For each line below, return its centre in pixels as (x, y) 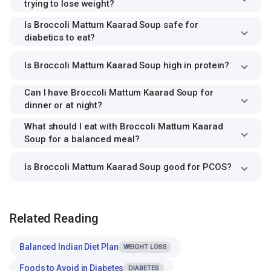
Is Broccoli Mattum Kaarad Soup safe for (112, 25)
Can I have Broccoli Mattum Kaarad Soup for (119, 93)
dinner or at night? (64, 105)
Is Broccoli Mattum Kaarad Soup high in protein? (127, 65)
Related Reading (54, 218)
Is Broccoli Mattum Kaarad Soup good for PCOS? (128, 167)
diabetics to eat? (60, 38)
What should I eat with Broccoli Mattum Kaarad (124, 126)
